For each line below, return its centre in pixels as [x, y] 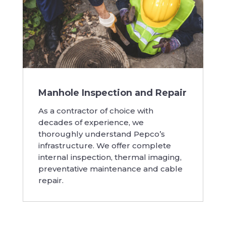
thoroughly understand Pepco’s [101, 134]
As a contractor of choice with [96, 111]
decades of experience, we [91, 123]
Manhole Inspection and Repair [112, 93]
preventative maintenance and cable [110, 169]
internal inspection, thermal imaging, [110, 157]
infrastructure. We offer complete [104, 146]
